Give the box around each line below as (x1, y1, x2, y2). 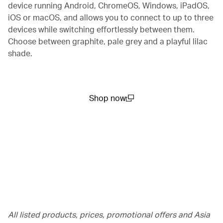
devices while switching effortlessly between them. (8, 23, 195, 34)
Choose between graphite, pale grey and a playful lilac (8, 35, 208, 46)
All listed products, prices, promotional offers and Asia (8, 209, 210, 220)
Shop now (89, 92, 126, 103)
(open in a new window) (89, 104, 174, 114)
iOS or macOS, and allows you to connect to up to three (8, 11, 214, 22)
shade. (8, 47, 32, 58)
